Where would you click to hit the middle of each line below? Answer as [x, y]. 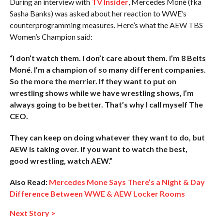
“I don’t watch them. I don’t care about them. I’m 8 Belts [108, 58]
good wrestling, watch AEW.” [61, 160]
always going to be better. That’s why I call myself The [106, 104]
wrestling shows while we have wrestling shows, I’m [101, 93]
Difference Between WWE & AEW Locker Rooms [97, 193]
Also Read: [28, 182]
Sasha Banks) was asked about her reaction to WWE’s [98, 13]
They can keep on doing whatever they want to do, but [107, 137]
